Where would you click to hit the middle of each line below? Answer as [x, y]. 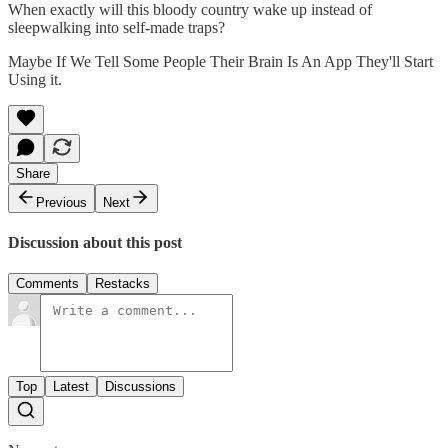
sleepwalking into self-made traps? [116, 27]
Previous [61, 202]
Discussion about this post [95, 242]
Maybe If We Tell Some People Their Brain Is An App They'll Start [220, 61]
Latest [71, 387]
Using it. [35, 79]
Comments [47, 284]
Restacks [122, 284]
